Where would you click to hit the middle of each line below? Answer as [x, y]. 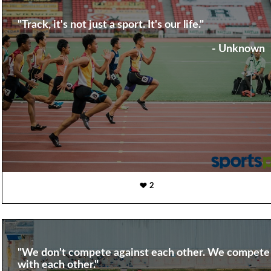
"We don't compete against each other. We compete [143, 253]
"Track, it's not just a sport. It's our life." [110, 25]
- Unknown [238, 49]
